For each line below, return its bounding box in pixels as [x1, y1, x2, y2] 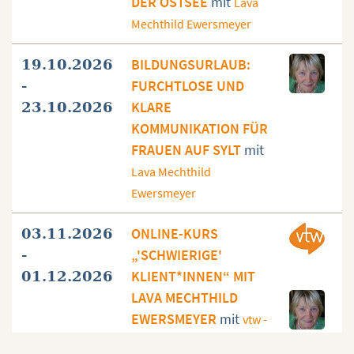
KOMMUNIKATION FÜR [131, 119, 268, 138]
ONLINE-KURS [131, 224, 218, 243]
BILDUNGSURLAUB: [131, 55, 250, 74]
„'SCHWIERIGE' [131, 246, 222, 265]
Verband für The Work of [131, 333, 262, 349]
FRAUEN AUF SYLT [131, 141, 244, 160]
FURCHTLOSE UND [131, 77, 244, 96]
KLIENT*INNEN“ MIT [131, 267, 255, 286]
